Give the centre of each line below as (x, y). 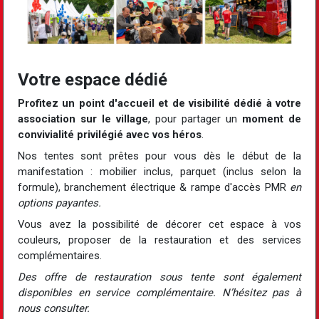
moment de (272, 119)
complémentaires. (60, 255)
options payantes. (59, 203)
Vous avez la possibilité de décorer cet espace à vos (159, 224)
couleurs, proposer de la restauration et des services (159, 240)
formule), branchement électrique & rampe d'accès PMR (154, 187)
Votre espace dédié (93, 79)
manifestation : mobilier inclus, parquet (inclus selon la (159, 171)
